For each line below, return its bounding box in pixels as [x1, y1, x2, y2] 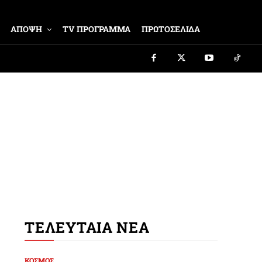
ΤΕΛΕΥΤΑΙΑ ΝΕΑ [25, 218, 150, 237]
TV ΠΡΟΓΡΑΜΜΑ [63, 23, 131, 35]
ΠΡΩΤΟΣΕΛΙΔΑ [142, 23, 201, 35]
